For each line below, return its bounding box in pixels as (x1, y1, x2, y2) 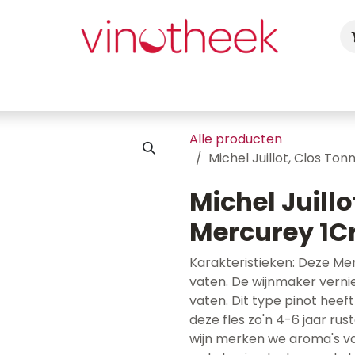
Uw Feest (111, 79, 169, 97)
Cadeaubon (25, 79, 99, 97)
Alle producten (189, 130, 282, 148)
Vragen (299, 79, 345, 97)
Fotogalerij (220, 79, 287, 97)
